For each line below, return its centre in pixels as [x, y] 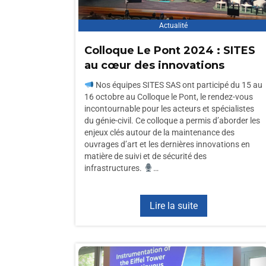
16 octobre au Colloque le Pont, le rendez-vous [169, 97]
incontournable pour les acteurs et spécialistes [169, 109]
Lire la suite [173, 206]
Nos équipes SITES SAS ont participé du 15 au [178, 85]
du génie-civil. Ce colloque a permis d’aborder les [172, 121]
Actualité [173, 26]
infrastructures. [114, 168]
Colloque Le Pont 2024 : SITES [170, 50]
